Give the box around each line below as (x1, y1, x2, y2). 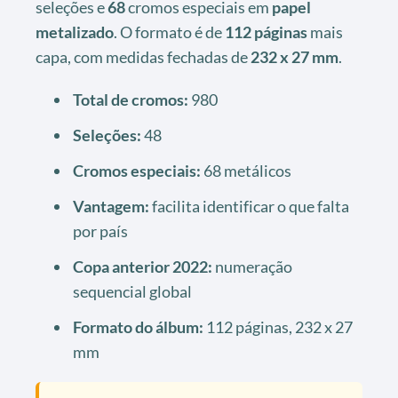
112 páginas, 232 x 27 (203, 316, 353, 337)
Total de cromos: (73, 89, 188, 109)
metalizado (36, 21, 114, 42)
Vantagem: (73, 195, 149, 216)
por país (73, 220, 128, 241)
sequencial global (73, 281, 192, 301)
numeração (212, 256, 292, 276)
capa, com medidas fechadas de (36, 46, 251, 67)
